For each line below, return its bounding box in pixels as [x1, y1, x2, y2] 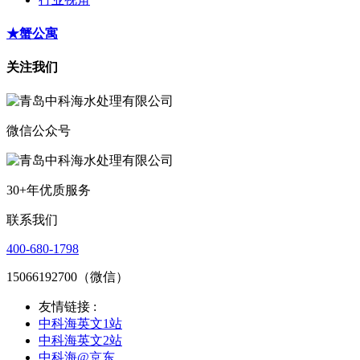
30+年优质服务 [6, 183, 91, 198]
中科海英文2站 [39, 333, 122, 348]
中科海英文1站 [39, 317, 122, 331]
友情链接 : [39, 300, 96, 314]
